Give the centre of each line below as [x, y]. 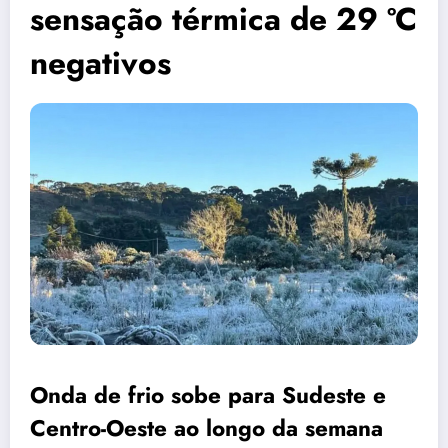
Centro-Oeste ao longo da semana [206, 428]
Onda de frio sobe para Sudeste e [208, 395]
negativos [100, 62]
